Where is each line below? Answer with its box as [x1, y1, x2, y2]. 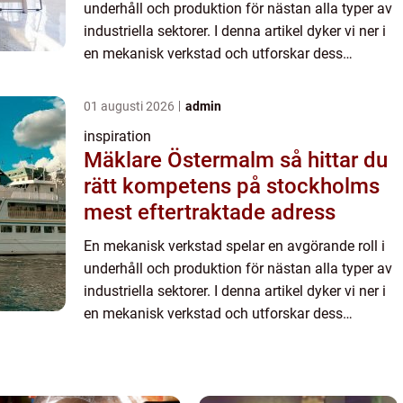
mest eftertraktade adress [84, 200, 336, 226]
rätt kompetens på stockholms [84, 174, 380, 200]
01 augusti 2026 [84, 99, 177, 114]
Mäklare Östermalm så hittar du [84, 148, 280, 174]
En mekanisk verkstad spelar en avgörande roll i [84, 237, 385, 255]
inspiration [84, 128, 151, 146]
